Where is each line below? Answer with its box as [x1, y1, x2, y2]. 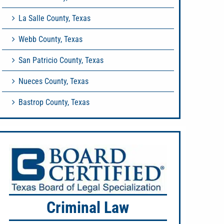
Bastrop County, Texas [18, 97, 89, 107]
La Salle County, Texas [18, 13, 90, 23]
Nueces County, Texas [18, 76, 88, 86]
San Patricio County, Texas [18, 55, 103, 65]
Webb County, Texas [18, 34, 82, 44]
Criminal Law [46, 198, 129, 217]
